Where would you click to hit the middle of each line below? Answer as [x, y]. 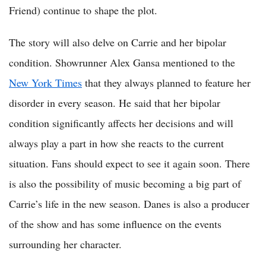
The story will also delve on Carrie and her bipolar [118, 42]
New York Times [45, 83]
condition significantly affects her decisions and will [121, 123]
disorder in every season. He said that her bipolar [115, 103]
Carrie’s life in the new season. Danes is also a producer [129, 204]
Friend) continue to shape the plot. [83, 10]
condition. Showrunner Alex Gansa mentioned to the [122, 63]
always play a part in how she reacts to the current [116, 143]
